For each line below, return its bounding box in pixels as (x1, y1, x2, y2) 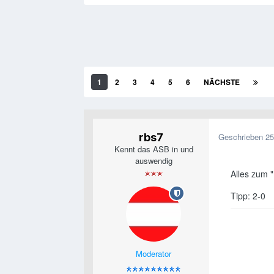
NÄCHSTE (204, 76, 240, 88)
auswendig (135, 155, 172, 167)
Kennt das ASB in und (114, 143, 193, 155)
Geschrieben (218, 131, 265, 143)
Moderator (136, 248, 171, 260)
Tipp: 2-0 (231, 190, 265, 202)
